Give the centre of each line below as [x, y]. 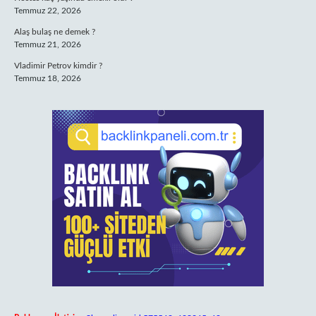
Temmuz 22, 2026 [48, 11]
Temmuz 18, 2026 [48, 78]
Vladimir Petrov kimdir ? [58, 66]
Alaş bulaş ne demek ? [55, 32]
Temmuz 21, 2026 [48, 44]
